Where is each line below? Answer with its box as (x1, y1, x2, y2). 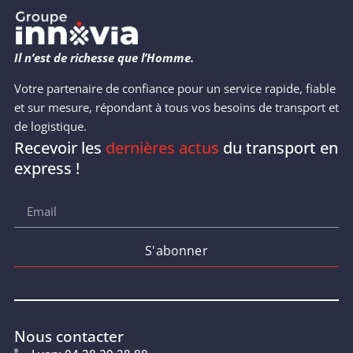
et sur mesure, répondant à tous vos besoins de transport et (13, 98, 339, 115)
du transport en (218, 136, 338, 158)
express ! (13, 157, 80, 179)
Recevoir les (13, 136, 106, 158)
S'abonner (145, 242, 208, 259)
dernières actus (105, 136, 219, 158)
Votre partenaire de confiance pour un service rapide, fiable (13, 80, 336, 96)
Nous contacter (13, 325, 124, 347)
